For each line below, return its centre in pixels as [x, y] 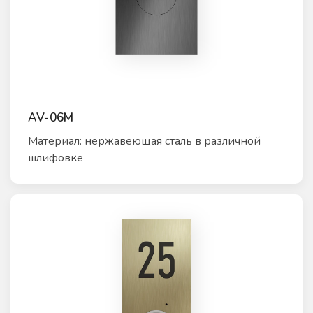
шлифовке [56, 158]
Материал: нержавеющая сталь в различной [144, 141]
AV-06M [51, 117]
